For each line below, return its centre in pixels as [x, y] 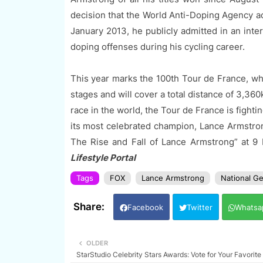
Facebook [145, 208]
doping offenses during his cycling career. [157, 47]
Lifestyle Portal [103, 158]
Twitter [199, 208]
